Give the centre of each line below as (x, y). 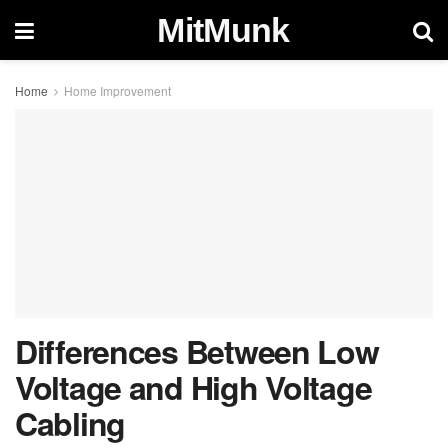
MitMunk (223, 30)
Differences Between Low (197, 351)
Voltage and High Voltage (193, 387)
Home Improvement (117, 90)
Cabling (70, 423)
